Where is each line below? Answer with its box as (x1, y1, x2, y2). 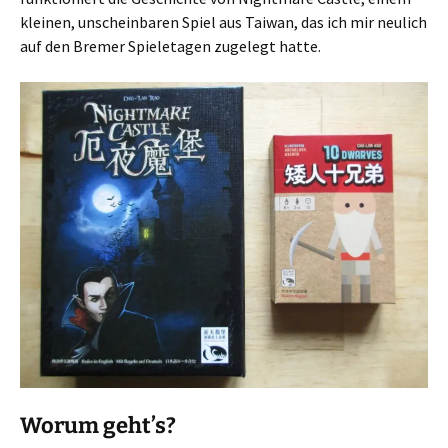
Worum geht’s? (20, 412, 176, 439)
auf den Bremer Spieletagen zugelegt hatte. (20, 36, 321, 56)
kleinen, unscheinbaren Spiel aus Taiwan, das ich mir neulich (20, 12, 427, 32)
